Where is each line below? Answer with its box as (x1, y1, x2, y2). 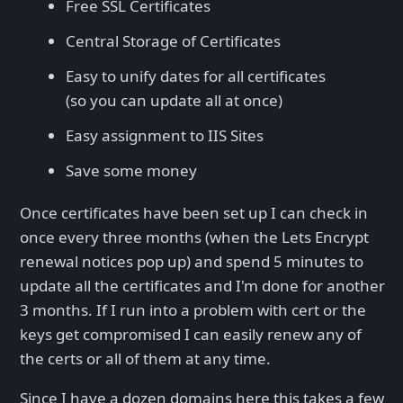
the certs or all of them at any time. (20, 348, 271, 370)
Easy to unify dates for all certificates (66, 65, 326, 86)
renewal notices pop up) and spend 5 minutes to (20, 251, 363, 273)
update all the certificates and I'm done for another (20, 275, 385, 297)
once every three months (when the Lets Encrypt (20, 227, 369, 248)
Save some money (66, 159, 197, 181)
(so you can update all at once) (66, 89, 282, 111)
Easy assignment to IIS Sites (66, 124, 264, 146)
